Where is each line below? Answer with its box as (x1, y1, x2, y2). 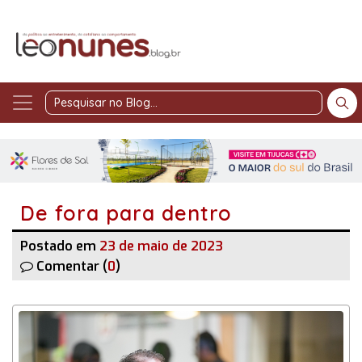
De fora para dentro (20, 200, 232, 225)
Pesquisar (202, 104, 255, 118)
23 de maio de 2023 (99, 237, 223, 255)
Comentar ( (36, 257, 107, 275)
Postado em (20, 237, 99, 255)
